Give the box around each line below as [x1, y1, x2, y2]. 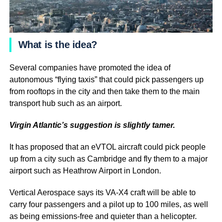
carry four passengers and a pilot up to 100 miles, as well [9, 200, 208, 209]
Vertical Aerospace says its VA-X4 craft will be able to [9, 188, 196, 197]
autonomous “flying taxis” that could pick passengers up [9, 75, 204, 84]
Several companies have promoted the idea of [9, 63, 170, 72]
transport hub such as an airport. [9, 99, 122, 108]
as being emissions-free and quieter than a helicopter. [9, 212, 197, 221]
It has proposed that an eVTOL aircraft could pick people [9, 142, 206, 151]
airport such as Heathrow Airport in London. [9, 166, 161, 175]
